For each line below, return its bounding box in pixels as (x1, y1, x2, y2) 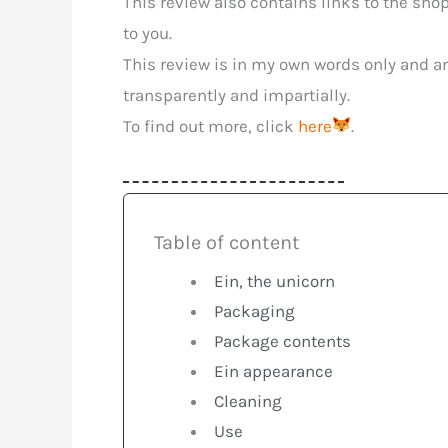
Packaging (214, 300, 296, 321)
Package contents (214, 330, 352, 351)
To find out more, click (123, 115, 298, 136)
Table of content (154, 230, 300, 254)
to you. (123, 22, 172, 43)
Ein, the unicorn (214, 270, 336, 291)
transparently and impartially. (123, 84, 350, 105)
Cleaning (214, 390, 283, 411)
